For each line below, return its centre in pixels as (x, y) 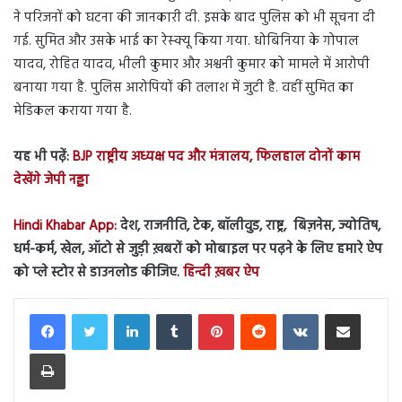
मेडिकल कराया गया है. (73, 112)
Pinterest (255, 313)
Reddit (292, 313)
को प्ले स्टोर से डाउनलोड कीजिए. (96, 273)
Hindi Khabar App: (65, 227)
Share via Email (373, 313)
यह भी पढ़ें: (41, 157)
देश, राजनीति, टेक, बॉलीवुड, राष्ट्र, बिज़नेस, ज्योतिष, (249, 227)
